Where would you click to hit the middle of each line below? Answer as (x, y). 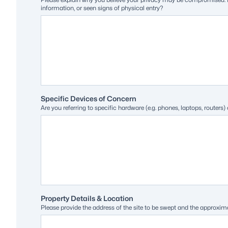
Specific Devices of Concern (89, 98)
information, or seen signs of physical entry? (102, 8)
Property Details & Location (87, 198)
